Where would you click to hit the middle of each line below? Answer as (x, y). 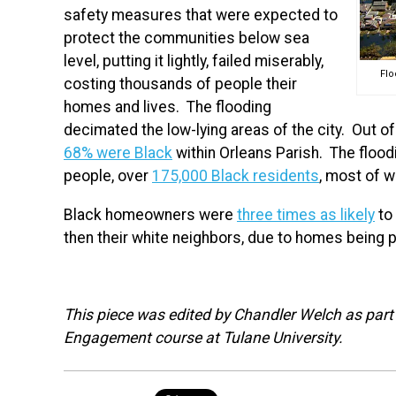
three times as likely (306, 214)
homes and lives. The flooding (168, 107)
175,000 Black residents (236, 175)
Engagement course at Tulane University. (203, 337)
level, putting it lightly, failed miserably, (194, 61)
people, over (108, 175)
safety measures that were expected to (201, 15)
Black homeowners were (150, 214)
